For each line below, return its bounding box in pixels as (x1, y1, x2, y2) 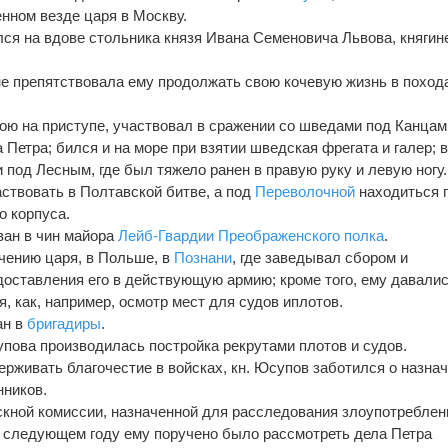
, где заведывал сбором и (232, 248, 409, 266)
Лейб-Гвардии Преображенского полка (118, 226, 385, 244)
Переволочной (255, 182, 356, 200)
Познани (174, 248, 233, 266)
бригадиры (27, 314, 102, 332)
